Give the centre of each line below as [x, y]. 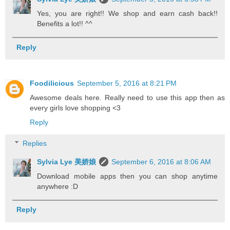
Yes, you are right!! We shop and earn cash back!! [127, 14]
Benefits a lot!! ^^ [65, 24]
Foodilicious [52, 83]
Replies [35, 143]
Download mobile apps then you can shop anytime [127, 176]
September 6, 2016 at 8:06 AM [161, 162]
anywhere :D [58, 187]
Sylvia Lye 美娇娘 [67, 162]
